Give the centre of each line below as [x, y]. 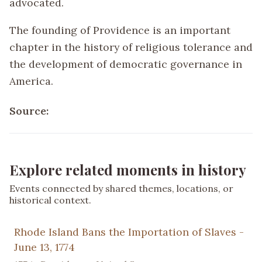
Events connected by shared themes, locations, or [121, 188]
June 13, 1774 [44, 247]
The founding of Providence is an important [120, 30]
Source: [29, 111]
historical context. [50, 200]
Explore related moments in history [128, 169]
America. [31, 81]
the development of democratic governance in [126, 64]
